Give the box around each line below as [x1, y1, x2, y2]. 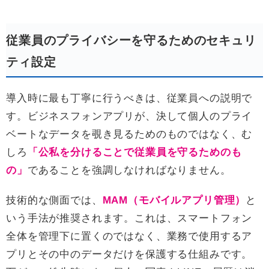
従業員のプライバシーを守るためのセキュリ [6, 34, 256, 47]
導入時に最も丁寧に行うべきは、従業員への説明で [6, 92, 253, 104]
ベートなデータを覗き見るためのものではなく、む [6, 128, 253, 141]
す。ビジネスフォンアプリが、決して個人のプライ [6, 110, 253, 122]
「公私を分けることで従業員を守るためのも [27, 147, 242, 159]
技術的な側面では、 [6, 195, 103, 207]
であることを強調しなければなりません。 [27, 165, 231, 177]
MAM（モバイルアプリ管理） [102, 195, 246, 207]
